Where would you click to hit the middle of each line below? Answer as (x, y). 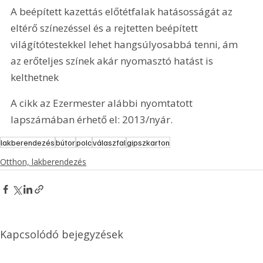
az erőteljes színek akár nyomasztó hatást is (113, 61)
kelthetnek (35, 77)
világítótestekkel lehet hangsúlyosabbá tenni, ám (126, 45)
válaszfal (109, 142)
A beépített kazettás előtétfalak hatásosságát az (123, 12)
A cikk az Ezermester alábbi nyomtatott (103, 103)
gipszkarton (149, 142)
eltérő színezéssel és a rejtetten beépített (106, 28)
